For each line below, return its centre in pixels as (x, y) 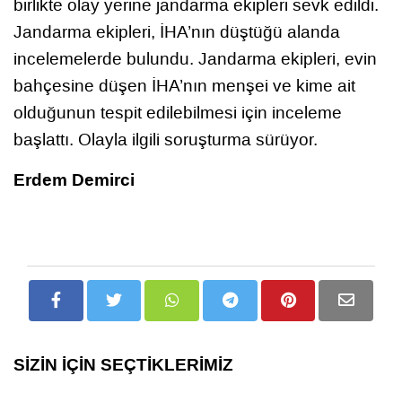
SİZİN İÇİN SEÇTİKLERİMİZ (123, 365)
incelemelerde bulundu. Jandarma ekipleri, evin (195, 58)
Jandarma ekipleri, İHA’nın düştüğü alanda (177, 31)
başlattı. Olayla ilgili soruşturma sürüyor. (166, 139)
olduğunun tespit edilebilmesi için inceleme (178, 112)
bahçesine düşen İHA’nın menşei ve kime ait (184, 85)
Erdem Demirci (74, 180)
